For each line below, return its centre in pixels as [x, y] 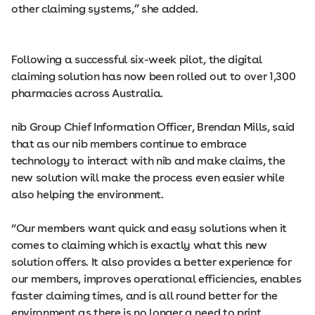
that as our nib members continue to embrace [129, 144]
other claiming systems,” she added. [105, 9]
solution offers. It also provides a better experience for [152, 262]
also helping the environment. [88, 195]
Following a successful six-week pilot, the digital [137, 60]
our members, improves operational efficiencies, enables [156, 279]
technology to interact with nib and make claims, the [148, 161]
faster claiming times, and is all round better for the [144, 296]
